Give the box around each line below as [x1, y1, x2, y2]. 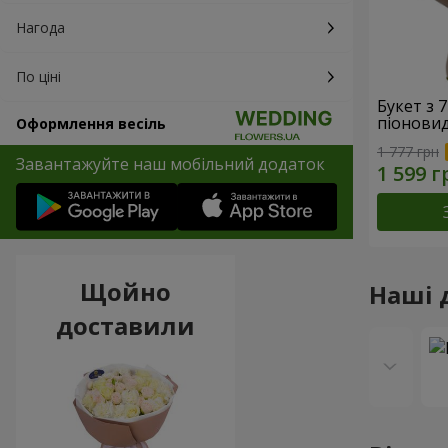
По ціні [16, 67, 61, 86]
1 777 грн [377, 141, 439, 161]
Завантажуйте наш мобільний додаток [16, 153, 325, 175]
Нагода [16, 18, 65, 37]
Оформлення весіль [16, 114, 166, 133]
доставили [55, 309, 195, 343]
